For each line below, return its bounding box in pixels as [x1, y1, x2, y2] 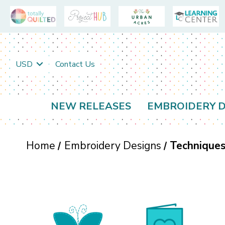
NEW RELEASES [51, 99, 131, 114]
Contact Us [55, 58, 95, 70]
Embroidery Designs [64, 139, 161, 153]
